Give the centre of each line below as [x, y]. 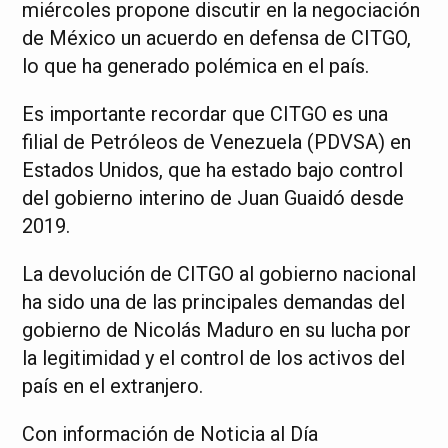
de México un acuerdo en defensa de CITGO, [217, 38]
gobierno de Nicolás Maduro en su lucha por [217, 330]
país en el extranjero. [113, 386]
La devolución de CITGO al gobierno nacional [219, 274]
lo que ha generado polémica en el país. [196, 66]
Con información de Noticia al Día [170, 434]
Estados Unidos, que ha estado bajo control [213, 170]
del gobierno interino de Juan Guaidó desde [213, 198]
